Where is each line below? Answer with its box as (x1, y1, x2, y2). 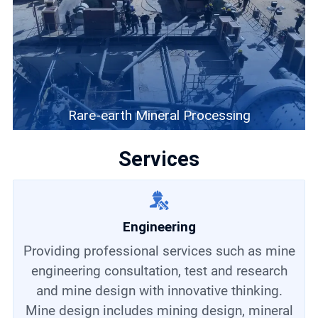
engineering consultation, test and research (31, 262, 287, 279)
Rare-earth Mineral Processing (67, 107, 251, 124)
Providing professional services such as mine (23, 242, 32, 259)
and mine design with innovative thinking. (35, 282, 283, 299)
